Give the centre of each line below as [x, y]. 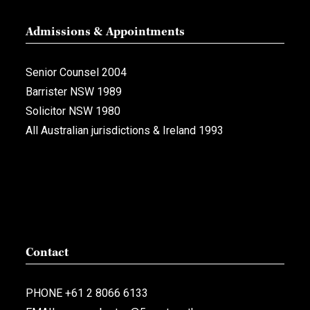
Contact [47, 254]
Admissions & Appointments [105, 33]
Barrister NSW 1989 [74, 92]
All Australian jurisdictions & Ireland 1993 [125, 131]
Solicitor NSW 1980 [73, 111]
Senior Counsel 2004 [76, 73]
